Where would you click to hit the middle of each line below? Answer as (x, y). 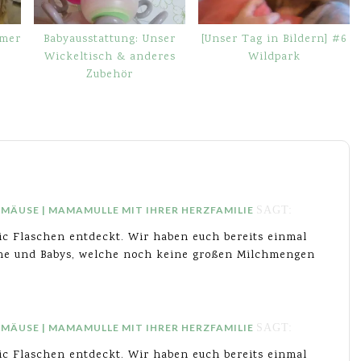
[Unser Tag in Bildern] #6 (274, 39)
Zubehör (110, 75)
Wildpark (274, 57)
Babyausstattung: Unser (110, 39)
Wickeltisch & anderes (110, 57)
